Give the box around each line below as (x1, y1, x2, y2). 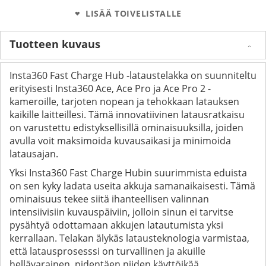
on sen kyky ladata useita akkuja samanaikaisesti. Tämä (9, 179, 255, 192)
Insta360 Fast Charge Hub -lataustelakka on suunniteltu (9, 68, 256, 82)
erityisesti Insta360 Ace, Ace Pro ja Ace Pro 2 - (9, 81, 211, 95)
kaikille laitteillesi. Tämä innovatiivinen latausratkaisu (9, 107, 245, 121)
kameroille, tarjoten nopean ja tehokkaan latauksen (9, 94, 239, 108)
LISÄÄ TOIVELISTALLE (85, 7, 182, 19)
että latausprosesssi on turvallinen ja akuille (9, 244, 205, 258)
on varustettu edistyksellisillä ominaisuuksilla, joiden (9, 121, 243, 134)
